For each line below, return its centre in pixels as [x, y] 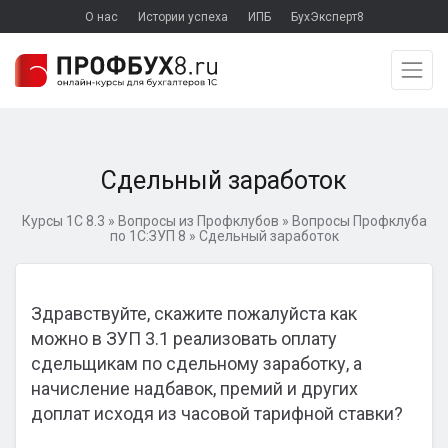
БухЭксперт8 [327, 17]
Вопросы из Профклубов [198, 221]
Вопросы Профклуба [359, 221]
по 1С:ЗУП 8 [147, 236]
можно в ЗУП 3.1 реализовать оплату [184, 338]
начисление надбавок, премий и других [194, 388]
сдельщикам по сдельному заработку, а [196, 363]
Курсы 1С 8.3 [63, 221]
